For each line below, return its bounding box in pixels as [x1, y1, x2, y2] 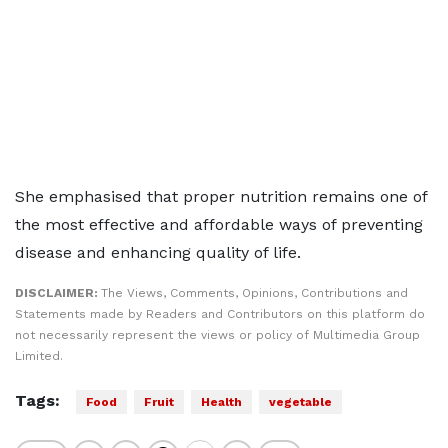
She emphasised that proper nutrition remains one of [15, 187, 427, 206]
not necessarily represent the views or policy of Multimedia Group [15, 328, 420, 342]
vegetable [269, 395, 332, 409]
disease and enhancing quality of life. [15, 243, 301, 262]
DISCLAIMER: [15, 286, 101, 300]
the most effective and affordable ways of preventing [15, 215, 423, 234]
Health [201, 395, 242, 409]
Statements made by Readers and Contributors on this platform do [15, 307, 425, 321]
